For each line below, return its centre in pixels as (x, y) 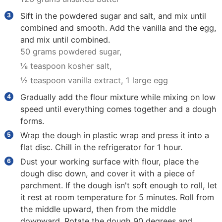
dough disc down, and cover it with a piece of (108, 173)
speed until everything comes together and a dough (119, 109)
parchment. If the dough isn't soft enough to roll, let (119, 185)
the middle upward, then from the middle (98, 209)
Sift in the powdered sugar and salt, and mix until (113, 16)
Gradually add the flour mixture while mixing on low (118, 97)
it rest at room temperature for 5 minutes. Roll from (117, 197)
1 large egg (147, 80)
